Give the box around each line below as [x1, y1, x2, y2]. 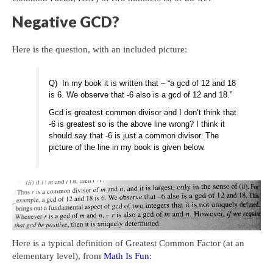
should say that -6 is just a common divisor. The [49, 130, 219, 140]
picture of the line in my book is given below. [49, 142, 206, 152]
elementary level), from [12, 250, 104, 261]
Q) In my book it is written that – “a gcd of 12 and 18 [49, 78, 236, 88]
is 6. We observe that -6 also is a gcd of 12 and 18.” [49, 90, 233, 99]
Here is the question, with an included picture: [12, 44, 187, 54]
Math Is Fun [104, 250, 149, 261]
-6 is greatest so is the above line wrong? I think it [49, 119, 225, 129]
